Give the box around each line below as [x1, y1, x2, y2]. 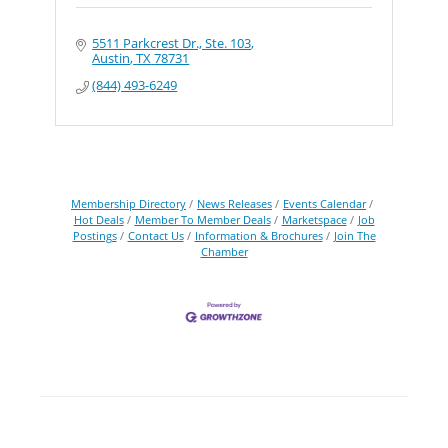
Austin [92, 49, 131, 67]
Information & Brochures [194, 228, 323, 243]
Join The [333, 228, 376, 243]
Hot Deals [73, 212, 124, 227]
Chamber [200, 244, 248, 259]
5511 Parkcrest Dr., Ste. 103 [92, 34, 252, 52]
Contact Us [127, 228, 184, 243]
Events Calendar [283, 196, 366, 211]
